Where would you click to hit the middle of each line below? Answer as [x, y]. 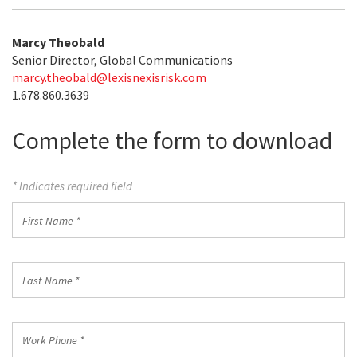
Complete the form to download [172, 140]
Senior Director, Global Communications [122, 60]
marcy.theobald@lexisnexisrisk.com [109, 77]
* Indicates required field [72, 186]
